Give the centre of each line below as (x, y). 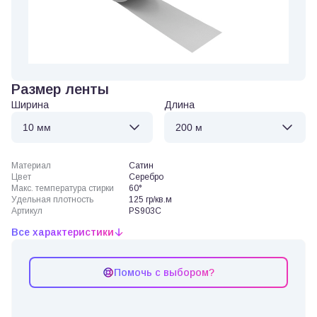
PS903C (145, 211)
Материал (31, 166)
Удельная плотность (52, 200)
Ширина (30, 105)
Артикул (27, 211)
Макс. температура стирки (63, 188)
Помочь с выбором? (164, 272)
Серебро (146, 177)
